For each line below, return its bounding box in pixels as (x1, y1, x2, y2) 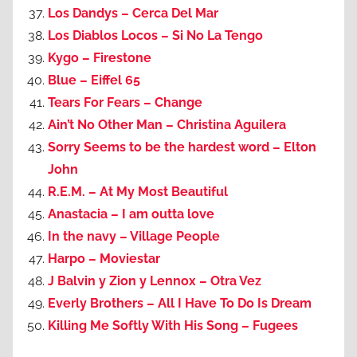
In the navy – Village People (48, 229, 220, 245)
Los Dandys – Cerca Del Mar (48, 6, 218, 22)
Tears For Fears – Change (48, 95, 202, 111)
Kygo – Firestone (48, 50, 151, 66)
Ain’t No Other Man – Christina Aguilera (48, 117, 286, 133)
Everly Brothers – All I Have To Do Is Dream (48, 296, 312, 312)
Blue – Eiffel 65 (48, 73, 140, 88)
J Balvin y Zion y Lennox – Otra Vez (48, 273, 261, 289)
